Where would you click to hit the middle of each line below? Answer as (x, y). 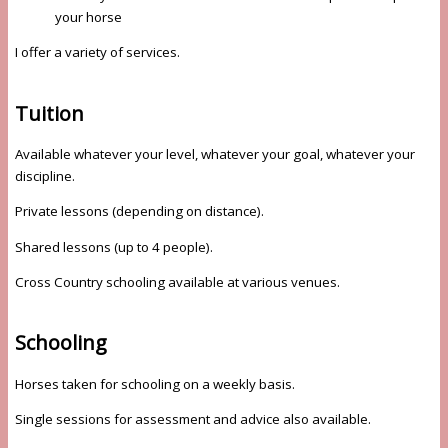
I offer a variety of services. (97, 52)
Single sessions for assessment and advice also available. (192, 418)
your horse (88, 16)
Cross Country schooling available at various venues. (177, 281)
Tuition (49, 113)
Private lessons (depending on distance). (139, 211)
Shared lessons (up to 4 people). (113, 246)
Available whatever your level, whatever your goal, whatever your (214, 153)
